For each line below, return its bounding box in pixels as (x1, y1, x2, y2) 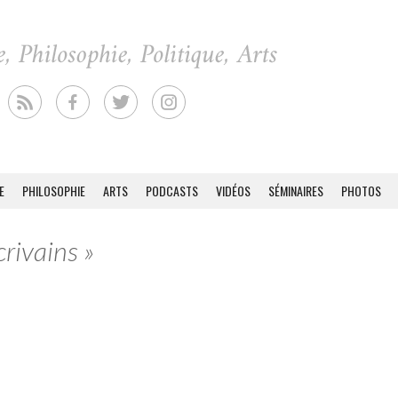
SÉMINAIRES (268, 181, 323, 200)
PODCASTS (146, 181, 198, 200)
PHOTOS (341, 181, 381, 200)
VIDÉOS (216, 181, 251, 200)
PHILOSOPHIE (22, 181, 85, 200)
